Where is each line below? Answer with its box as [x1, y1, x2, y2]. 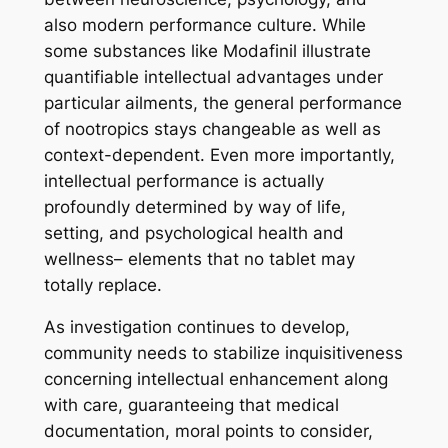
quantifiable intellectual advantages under [43, 66, 383, 87]
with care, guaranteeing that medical [43, 395, 339, 416]
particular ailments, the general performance [43, 92, 402, 113]
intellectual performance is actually [43, 170, 324, 191]
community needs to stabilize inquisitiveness [43, 343, 403, 364]
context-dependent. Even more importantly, [43, 144, 395, 165]
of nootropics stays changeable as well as [43, 118, 381, 139]
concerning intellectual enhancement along [43, 369, 388, 390]
